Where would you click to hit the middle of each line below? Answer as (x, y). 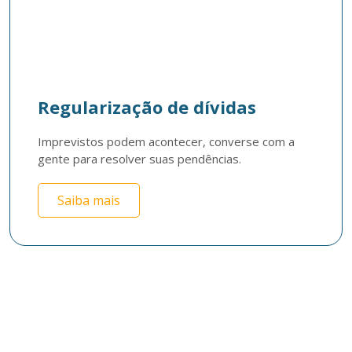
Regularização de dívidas (147, 107)
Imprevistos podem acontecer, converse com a (166, 141)
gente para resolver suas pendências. (139, 159)
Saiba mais (89, 200)
